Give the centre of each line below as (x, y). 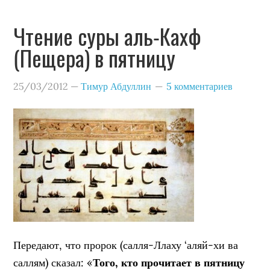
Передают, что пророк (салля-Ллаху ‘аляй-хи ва (126, 245)
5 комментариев (200, 86)
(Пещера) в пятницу (95, 57)
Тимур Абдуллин (116, 86)
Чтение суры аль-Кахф (108, 36)
